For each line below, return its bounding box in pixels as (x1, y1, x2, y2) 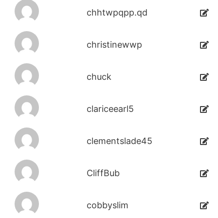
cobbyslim (86, 200, 128, 211)
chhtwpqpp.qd (86, 7, 147, 18)
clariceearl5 (86, 104, 134, 114)
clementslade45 (86, 136, 152, 146)
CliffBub (86, 168, 120, 179)
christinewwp (86, 39, 142, 50)
